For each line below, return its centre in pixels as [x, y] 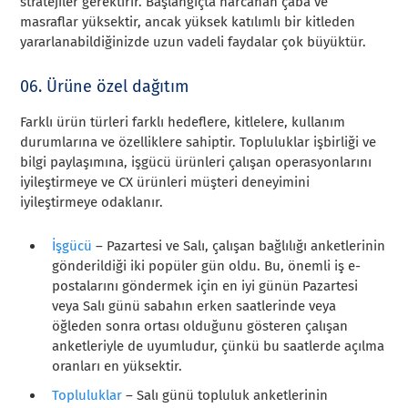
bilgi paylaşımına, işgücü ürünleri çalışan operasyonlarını [196, 162]
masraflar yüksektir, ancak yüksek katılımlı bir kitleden [188, 21]
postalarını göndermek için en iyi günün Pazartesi [205, 286]
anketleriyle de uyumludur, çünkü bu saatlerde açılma [219, 346]
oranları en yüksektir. [117, 366]
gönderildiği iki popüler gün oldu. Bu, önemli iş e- [207, 265]
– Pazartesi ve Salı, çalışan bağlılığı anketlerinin [239, 245]
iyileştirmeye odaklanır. [92, 202]
